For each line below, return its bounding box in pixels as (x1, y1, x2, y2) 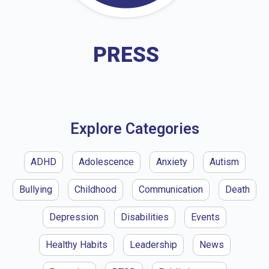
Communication (139, 184, 203, 196)
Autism (209, 156, 239, 168)
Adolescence (78, 156, 134, 168)
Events (191, 211, 220, 223)
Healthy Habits (45, 239, 107, 251)
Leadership (129, 239, 177, 251)
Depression (49, 211, 98, 223)
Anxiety (156, 156, 187, 168)
